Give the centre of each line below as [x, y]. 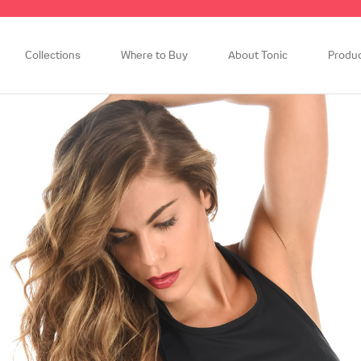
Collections [53, 56]
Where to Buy [154, 56]
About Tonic [258, 56]
